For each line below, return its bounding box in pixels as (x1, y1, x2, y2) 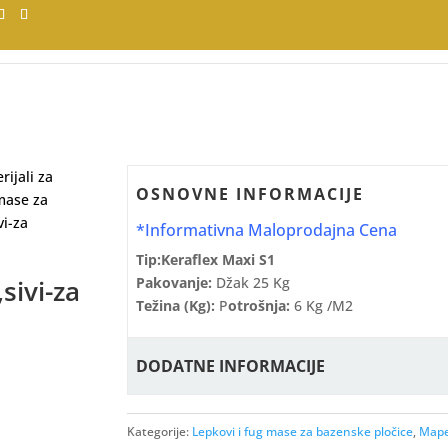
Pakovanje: (136, 272, 213, 292)
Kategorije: (127, 423, 193, 441)
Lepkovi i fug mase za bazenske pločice (192, 423, 414, 441)
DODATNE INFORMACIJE (136, 354, 326, 377)
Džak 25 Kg (212, 272, 291, 292)
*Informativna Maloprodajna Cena (136, 218, 398, 241)
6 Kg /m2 (290, 295, 354, 315)
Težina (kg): (136, 295, 216, 315)
